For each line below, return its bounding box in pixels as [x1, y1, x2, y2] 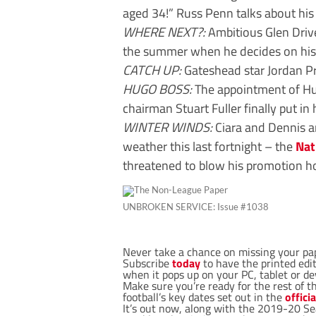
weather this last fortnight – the [123, 135, 296, 156]
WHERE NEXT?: [123, 21, 205, 42]
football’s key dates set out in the [123, 288, 285, 305]
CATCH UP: [123, 59, 181, 80]
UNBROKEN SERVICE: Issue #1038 [123, 200, 269, 212]
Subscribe [123, 254, 172, 272]
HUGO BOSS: [123, 78, 192, 99]
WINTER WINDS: [123, 116, 212, 137]
